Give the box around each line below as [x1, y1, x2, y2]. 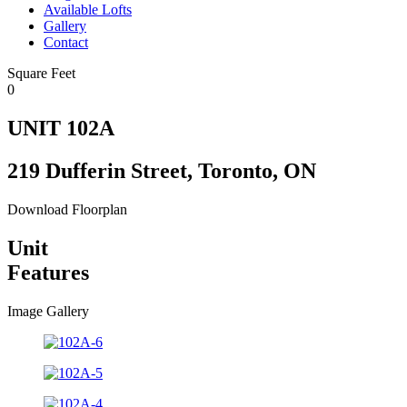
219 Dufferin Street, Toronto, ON [7, 158, 316, 183]
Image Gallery [7, 303, 89, 319]
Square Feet [7, 65, 75, 81]
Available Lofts [44, 2, 132, 17]
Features [7, 260, 89, 284]
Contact [44, 35, 88, 50]
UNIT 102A [7, 115, 114, 140]
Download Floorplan [7, 201, 127, 217]
